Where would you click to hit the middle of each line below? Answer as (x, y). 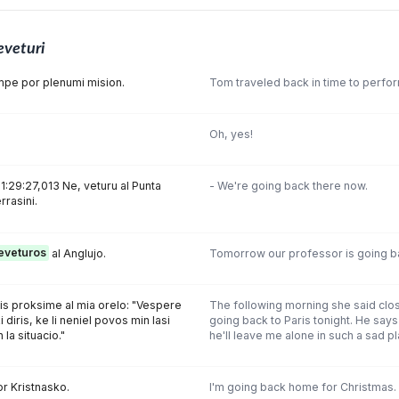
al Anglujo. (77, 253)
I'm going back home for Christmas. (302, 387)
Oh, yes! (231, 134)
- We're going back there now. (288, 186)
